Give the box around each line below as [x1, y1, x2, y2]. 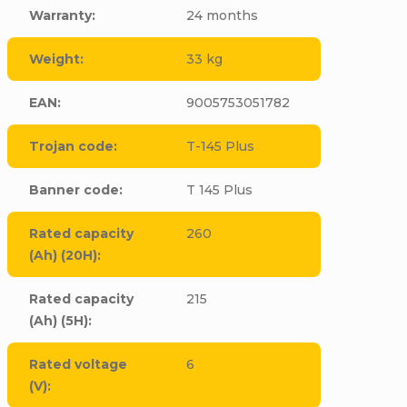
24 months [185, 7, 258, 24]
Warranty [29, 7, 93, 24]
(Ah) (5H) [29, 313, 89, 329]
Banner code [29, 182, 120, 198]
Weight [29, 51, 81, 67]
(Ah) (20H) [29, 247, 98, 263]
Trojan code [29, 138, 114, 154]
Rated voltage [29, 356, 128, 372]
